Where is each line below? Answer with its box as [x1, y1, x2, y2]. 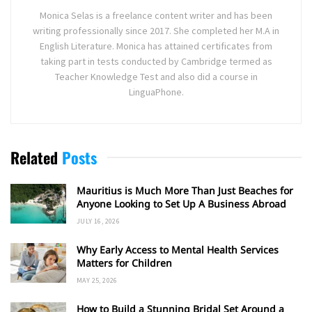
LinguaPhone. [128, 85, 184, 98]
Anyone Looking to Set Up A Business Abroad [77, 196, 286, 210]
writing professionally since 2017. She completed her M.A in [33, 24, 279, 37]
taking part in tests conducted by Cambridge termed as [40, 54, 272, 68]
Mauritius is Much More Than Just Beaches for [77, 183, 293, 197]
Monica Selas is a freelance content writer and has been [40, 8, 272, 22]
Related [10, 146, 58, 169]
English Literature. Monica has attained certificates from [40, 39, 272, 52]
